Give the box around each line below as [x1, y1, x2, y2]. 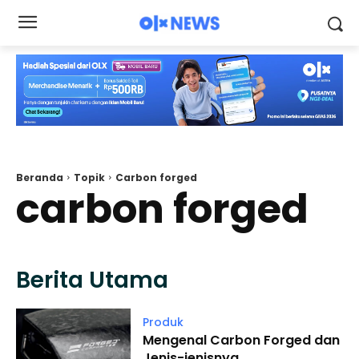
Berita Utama [16, 264, 168, 296]
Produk [142, 314, 184, 331]
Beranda [16, 171, 63, 185]
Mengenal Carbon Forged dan [142, 331, 340, 350]
